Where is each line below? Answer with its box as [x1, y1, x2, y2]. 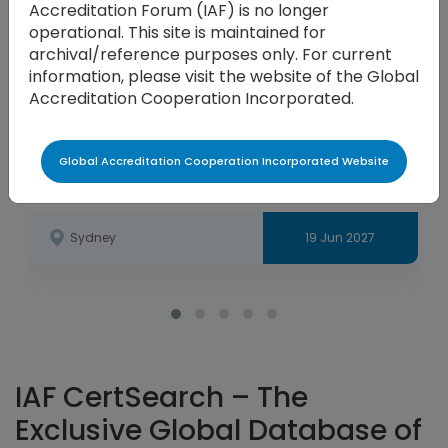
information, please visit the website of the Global [29, 65, 419, 88]
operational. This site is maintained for [29, 21, 326, 44]
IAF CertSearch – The [15, 377, 308, 417]
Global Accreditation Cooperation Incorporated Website [59, 153, 389, 169]
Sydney [70, 228, 116, 246]
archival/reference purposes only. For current [29, 43, 392, 66]
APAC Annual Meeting [50, 167, 206, 188]
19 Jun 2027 [305, 228, 376, 246]
